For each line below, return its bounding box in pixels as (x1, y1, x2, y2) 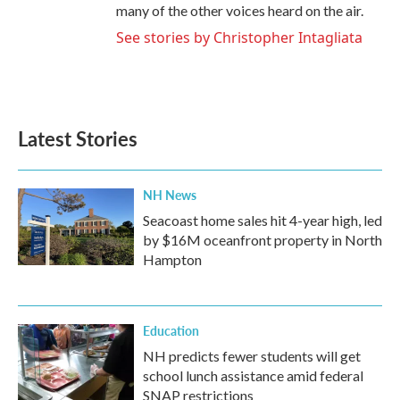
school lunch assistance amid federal (143, 367, 363, 384)
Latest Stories (18, 124, 137, 153)
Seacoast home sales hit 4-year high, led (143, 212, 382, 229)
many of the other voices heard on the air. (116, 2, 363, 19)
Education (143, 321, 199, 339)
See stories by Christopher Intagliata (116, 28, 362, 47)
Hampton (143, 251, 202, 268)
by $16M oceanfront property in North (143, 231, 382, 248)
